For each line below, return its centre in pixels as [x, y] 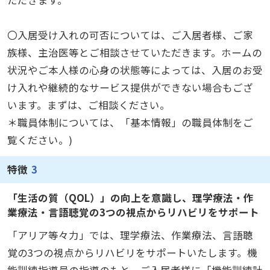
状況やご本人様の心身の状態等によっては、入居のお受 [135, 70]
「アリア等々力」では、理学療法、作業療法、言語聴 [130, 235]
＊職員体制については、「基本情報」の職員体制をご [130, 123]
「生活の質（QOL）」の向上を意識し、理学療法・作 [130, 197]
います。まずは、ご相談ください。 [88, 105]
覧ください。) [39, 140]
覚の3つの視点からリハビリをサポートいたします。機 [132, 252]
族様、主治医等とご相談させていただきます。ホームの [134, 53]
